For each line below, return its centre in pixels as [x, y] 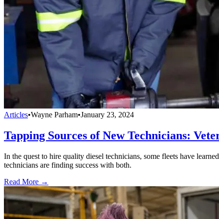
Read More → [26, 182]
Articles [16, 115]
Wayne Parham [54, 115]
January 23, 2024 [107, 115]
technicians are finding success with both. [68, 165]
